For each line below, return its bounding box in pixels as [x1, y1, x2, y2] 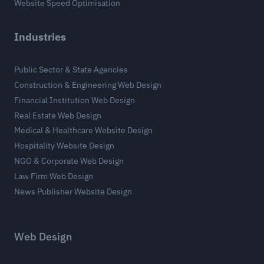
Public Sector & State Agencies [14, 64, 128, 75]
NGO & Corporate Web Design [14, 155, 124, 166]
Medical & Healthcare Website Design [14, 125, 153, 136]
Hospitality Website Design [14, 140, 114, 151]
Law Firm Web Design [14, 170, 93, 181]
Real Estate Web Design [14, 110, 101, 121]
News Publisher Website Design [14, 186, 132, 197]
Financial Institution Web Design [14, 94, 135, 105]
